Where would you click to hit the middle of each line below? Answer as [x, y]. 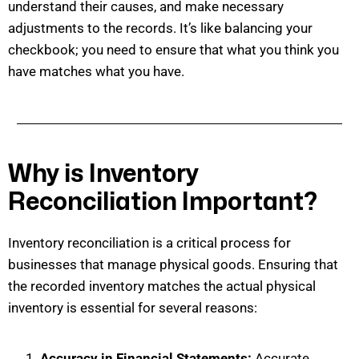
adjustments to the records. [94, 28]
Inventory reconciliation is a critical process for [149, 243]
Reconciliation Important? [163, 203]
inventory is [42, 308]
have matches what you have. [96, 72]
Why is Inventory [103, 175]
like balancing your [255, 28]
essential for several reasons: [167, 308]
